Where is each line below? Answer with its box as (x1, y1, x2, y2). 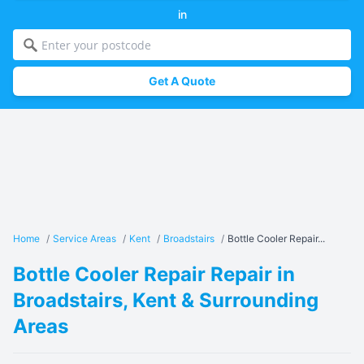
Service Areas (53, 232, 116, 245)
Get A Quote (149, 74, 215, 88)
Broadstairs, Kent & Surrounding (13, 288, 318, 312)
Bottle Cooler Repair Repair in (13, 262, 295, 286)
